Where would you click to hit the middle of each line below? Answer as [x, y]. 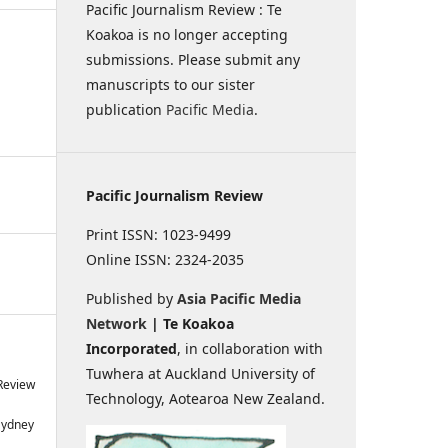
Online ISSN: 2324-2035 [165, 259]
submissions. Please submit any [193, 59]
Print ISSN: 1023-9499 [158, 234]
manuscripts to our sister [170, 84]
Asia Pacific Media [239, 298]
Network [116, 323]
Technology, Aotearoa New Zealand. [205, 398]
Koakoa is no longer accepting [187, 34]
